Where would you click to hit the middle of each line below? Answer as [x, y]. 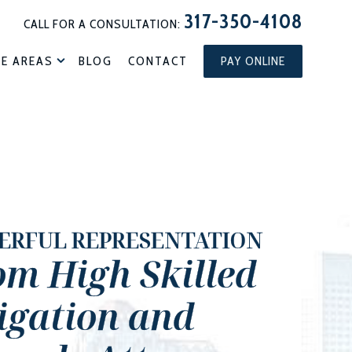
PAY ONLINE [253, 61]
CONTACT [158, 61]
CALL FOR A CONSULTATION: [103, 24]
